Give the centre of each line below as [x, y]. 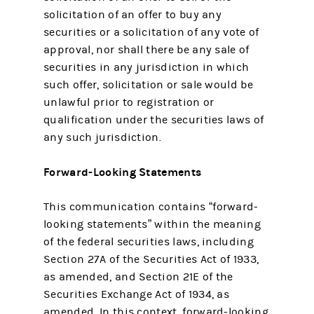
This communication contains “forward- [151, 207]
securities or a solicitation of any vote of [151, 32]
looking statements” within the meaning [152, 224]
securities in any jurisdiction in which [146, 67]
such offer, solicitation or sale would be [148, 85]
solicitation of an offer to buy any [133, 15]
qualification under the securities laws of [154, 120]
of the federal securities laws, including [149, 242]
